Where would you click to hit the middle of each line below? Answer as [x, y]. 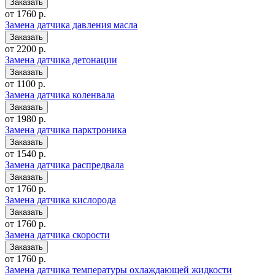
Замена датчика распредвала [64, 165]
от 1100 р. [25, 84]
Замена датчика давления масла [71, 25]
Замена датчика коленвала [60, 95]
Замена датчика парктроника [66, 130]
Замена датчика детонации [61, 60]
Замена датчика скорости [57, 235]
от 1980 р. [25, 119]
